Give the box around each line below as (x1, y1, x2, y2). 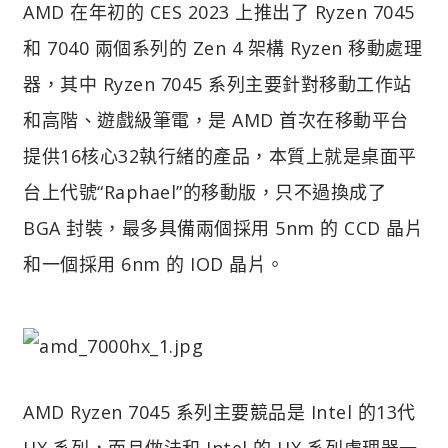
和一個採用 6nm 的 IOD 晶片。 (23, 251, 285, 276)
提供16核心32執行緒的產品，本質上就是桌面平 (23, 143, 417, 168)
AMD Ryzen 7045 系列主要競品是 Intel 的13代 (23, 399, 416, 424)
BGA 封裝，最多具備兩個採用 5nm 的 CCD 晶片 (23, 215, 423, 240)
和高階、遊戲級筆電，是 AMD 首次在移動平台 (23, 107, 409, 132)
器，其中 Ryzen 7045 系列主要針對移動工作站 (23, 71, 412, 96)
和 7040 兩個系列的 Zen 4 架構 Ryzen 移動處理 (23, 35, 422, 60)
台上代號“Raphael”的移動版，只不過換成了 (23, 179, 386, 204)
